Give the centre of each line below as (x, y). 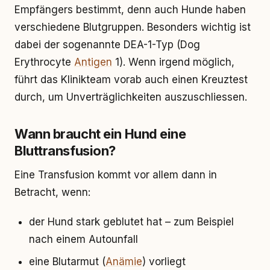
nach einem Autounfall (83, 239)
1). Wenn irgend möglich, (173, 62)
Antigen (93, 62)
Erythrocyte (44, 62)
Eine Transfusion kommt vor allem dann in (116, 175)
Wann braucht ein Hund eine (100, 134)
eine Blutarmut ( (67, 262)
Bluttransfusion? (65, 151)
